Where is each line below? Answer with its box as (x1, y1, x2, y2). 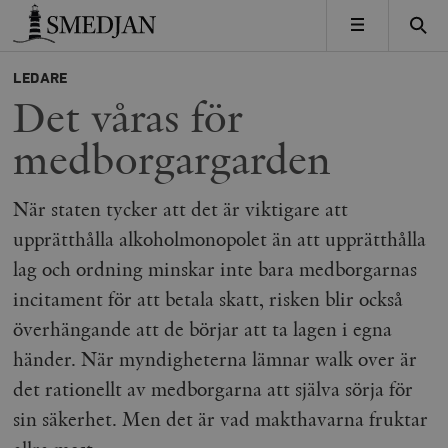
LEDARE (13, 71, 68, 86)
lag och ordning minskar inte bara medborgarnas (13, 256, 418, 282)
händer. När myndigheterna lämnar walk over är (13, 346, 418, 372)
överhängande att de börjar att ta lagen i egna (13, 316, 393, 342)
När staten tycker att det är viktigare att (13, 196, 349, 222)
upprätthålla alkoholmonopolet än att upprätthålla (13, 226, 427, 252)
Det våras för (13, 90, 244, 146)
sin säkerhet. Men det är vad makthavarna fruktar (13, 406, 429, 432)
